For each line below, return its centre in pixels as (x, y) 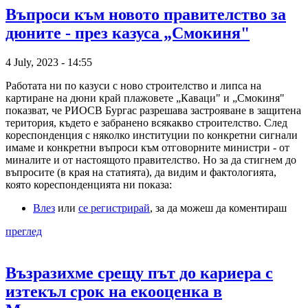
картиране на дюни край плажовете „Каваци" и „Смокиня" (145, 98)
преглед (24, 231)
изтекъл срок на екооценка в (114, 291)
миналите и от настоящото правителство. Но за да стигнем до (151, 159)
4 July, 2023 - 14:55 (49, 62)
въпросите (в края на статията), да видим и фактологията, (141, 172)
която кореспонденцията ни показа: (89, 184)
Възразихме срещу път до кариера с (139, 273)
